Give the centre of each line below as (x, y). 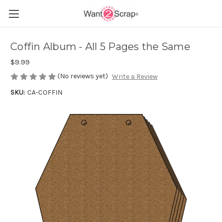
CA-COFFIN (45, 93)
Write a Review (135, 77)
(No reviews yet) (83, 76)
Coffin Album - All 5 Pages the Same (100, 47)
